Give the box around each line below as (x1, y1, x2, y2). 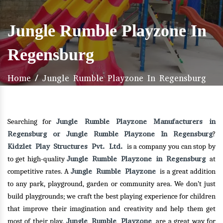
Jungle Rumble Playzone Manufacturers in (56, 116, 216, 126)
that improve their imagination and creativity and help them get (7, 205, 216, 213)
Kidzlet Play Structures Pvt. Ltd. (7, 141, 127, 151)
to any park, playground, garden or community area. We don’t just (7, 180, 216, 188)
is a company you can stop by (126, 142, 216, 151)
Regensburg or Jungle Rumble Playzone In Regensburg (7, 129, 213, 139)
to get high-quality (7, 155, 67, 163)
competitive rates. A (7, 167, 71, 176)
